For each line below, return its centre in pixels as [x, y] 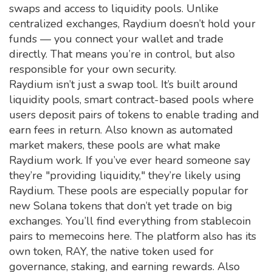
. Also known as [140, 130]
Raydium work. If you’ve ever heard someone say [130, 160]
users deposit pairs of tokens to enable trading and [134, 115]
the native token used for [152, 251]
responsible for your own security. [93, 69]
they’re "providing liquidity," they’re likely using [125, 175]
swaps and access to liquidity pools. [96, 8]
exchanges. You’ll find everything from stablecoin [130, 221]
